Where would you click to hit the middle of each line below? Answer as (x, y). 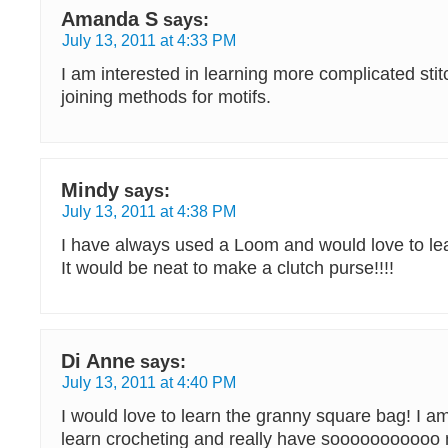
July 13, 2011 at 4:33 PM (149, 40)
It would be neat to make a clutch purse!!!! (227, 268)
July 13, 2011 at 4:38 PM (149, 211)
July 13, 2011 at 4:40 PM (149, 382)
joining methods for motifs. (166, 97)
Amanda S (109, 19)
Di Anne (98, 361)
